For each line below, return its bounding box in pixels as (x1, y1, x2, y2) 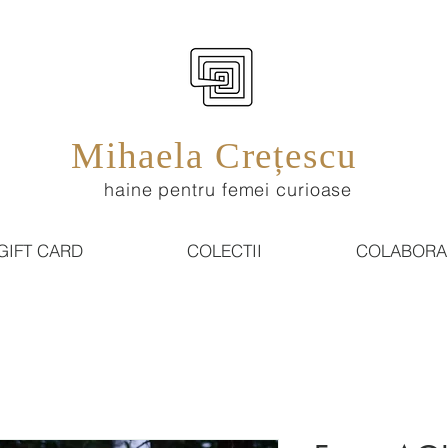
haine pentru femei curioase (104, 178, 353, 201)
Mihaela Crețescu (60, 135, 358, 176)
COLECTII (187, 240, 262, 261)
